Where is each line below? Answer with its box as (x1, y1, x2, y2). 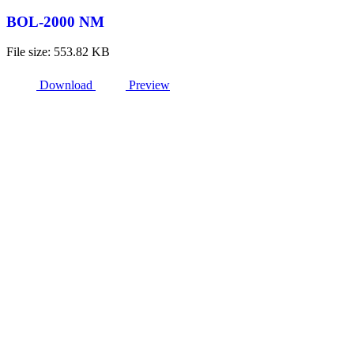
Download (40, 78, 92, 92)
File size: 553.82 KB (6, 45, 110, 59)
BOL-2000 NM (6, 13, 104, 30)
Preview (129, 78, 170, 92)
